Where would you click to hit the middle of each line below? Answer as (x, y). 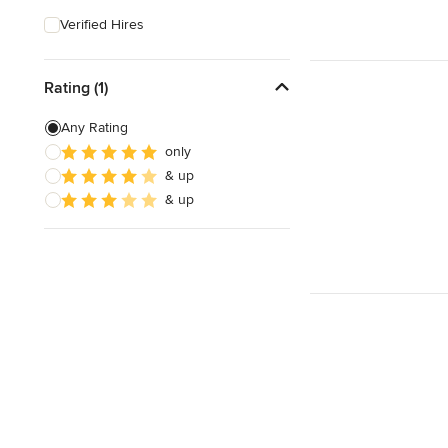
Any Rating (94, 127)
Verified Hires (102, 24)
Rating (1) (76, 87)
